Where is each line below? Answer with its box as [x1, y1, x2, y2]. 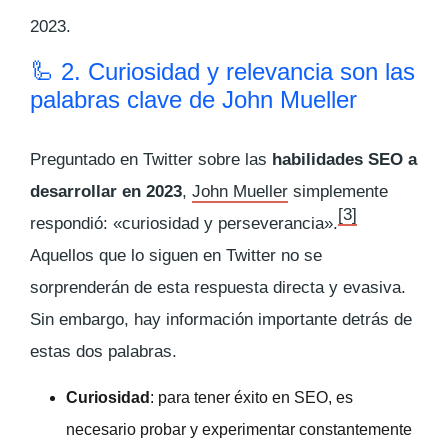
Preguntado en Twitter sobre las [30, 149, 272, 169]
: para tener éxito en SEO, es [150, 388, 353, 406]
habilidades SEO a [272, 149, 417, 169]
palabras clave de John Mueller [30, 85, 357, 113]
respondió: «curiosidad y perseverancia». [30, 213, 338, 233]
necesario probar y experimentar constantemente [66, 420, 412, 438]
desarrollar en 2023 [30, 181, 182, 201]
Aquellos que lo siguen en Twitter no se [30, 245, 322, 265]
